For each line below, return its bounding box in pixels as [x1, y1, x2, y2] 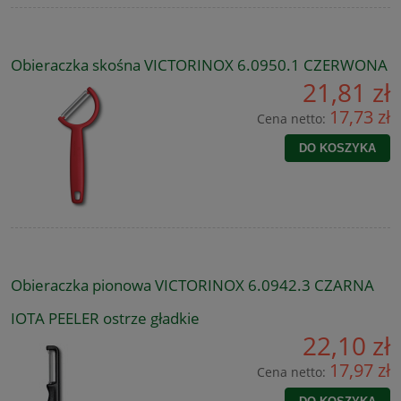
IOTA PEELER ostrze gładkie [11, 308, 200, 329]
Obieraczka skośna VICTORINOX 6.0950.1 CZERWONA [11, 55, 388, 76]
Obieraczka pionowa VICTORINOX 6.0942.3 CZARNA [11, 275, 374, 296]
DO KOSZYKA [299, 141, 376, 156]
